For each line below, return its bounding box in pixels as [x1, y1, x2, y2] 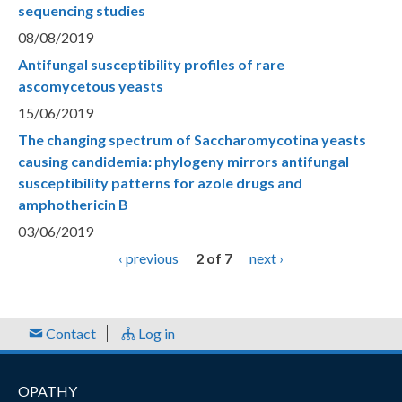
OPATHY [18, 381, 77, 399]
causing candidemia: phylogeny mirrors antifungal [18, 152, 349, 170]
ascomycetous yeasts [18, 76, 163, 94]
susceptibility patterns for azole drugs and [18, 173, 302, 191]
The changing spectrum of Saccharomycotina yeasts [18, 130, 366, 148]
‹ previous [118, 249, 179, 267]
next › [249, 249, 284, 267]
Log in [135, 324, 175, 342]
